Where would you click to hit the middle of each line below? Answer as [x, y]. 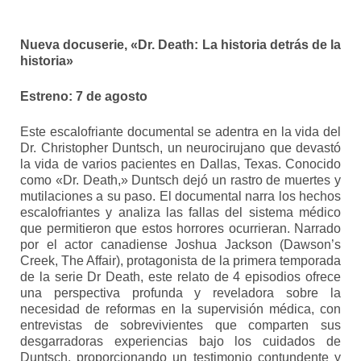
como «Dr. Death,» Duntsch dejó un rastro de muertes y [180, 180]
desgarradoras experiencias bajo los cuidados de [180, 342]
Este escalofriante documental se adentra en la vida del [180, 132]
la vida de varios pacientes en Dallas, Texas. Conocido [180, 164]
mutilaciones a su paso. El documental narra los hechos [180, 197]
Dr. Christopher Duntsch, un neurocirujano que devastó [180, 148]
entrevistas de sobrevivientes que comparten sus [180, 326]
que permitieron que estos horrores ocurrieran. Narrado [180, 229]
